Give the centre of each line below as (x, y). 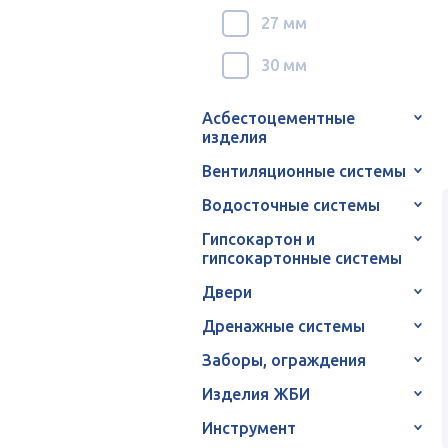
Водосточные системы (291, 204)
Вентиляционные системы (304, 170)
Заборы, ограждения (284, 359)
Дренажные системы (283, 325)
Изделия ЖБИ (256, 393)
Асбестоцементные (278, 117)
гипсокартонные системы (302, 257)
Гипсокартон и (258, 238)
